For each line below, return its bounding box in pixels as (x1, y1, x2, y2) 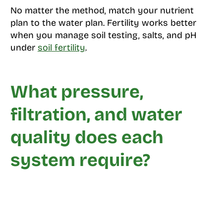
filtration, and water (10, 104, 182, 126)
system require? (10, 150, 150, 171)
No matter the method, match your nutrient (10, 5, 194, 16)
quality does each (10, 127, 164, 149)
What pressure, (10, 81, 143, 103)
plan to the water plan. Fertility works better (10, 17, 196, 29)
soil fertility (37, 42, 85, 54)
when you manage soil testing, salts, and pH (10, 30, 197, 41)
